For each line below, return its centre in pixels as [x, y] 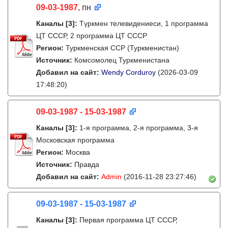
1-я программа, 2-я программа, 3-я [139, 128]
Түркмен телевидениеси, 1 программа [144, 23]
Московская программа [75, 140]
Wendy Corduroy [129, 72]
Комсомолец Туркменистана [122, 60]
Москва [78, 152]
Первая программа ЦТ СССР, [129, 220]
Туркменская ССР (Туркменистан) [122, 48]
